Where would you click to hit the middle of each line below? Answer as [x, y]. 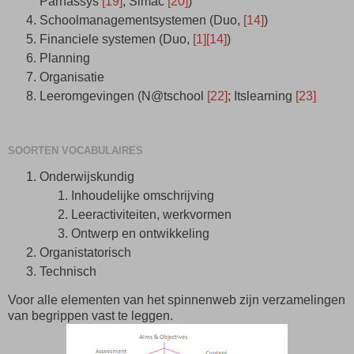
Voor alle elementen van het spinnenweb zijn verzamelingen [177, 299]
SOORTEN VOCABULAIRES [75, 151]
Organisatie [73, 77]
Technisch [70, 271]
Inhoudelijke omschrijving [144, 196]
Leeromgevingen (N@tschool [123, 96]
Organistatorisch [87, 252]
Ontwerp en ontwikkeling [142, 233]
